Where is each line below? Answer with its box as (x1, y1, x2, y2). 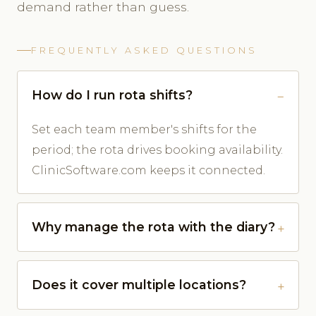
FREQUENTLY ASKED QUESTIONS (31, 44, 257, 56)
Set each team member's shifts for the (32, 122, 257, 136)
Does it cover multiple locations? (32, 276, 246, 292)
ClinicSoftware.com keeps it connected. (32, 163, 265, 177)
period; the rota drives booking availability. (32, 142, 283, 157)
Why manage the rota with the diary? (32, 219, 275, 234)
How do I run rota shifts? (32, 87, 193, 102)
